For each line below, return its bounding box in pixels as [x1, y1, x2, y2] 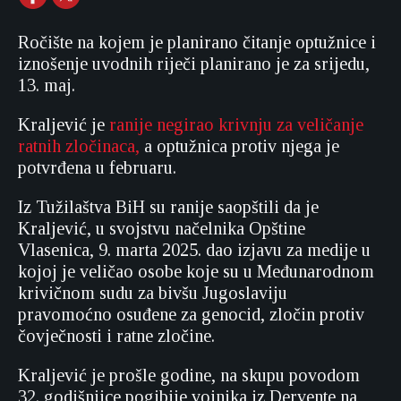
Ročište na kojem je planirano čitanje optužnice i [18, 32, 376, 53]
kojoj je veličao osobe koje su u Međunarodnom [18, 261, 374, 282]
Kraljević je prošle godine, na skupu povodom [18, 365, 360, 386]
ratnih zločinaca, [18, 136, 140, 157]
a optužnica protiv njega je [140, 136, 339, 157]
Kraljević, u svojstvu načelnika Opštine [18, 218, 305, 239]
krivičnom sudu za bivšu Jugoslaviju [18, 283, 287, 303]
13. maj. [18, 75, 75, 96]
